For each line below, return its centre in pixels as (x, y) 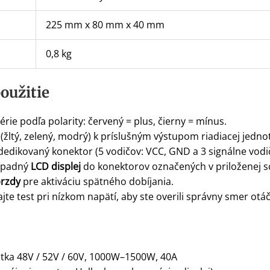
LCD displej (55, 167)
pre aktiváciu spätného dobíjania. (97, 182)
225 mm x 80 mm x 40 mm (105, 25)
